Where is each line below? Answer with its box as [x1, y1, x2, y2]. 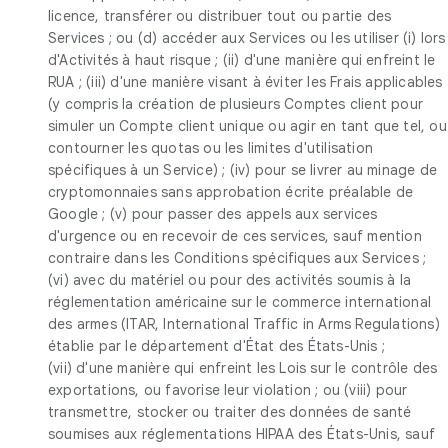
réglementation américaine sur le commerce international [48, 292, 432, 311]
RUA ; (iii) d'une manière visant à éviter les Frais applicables [48, 72, 443, 91]
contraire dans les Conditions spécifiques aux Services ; [48, 248, 427, 267]
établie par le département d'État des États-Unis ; [48, 336, 386, 355]
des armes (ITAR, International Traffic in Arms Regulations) [48, 314, 440, 333]
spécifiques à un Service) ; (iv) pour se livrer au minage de [48, 160, 438, 179]
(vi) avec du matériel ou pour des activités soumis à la [48, 270, 412, 289]
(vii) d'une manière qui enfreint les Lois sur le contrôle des [48, 358, 438, 377]
